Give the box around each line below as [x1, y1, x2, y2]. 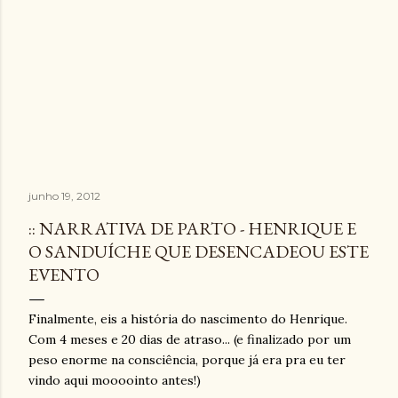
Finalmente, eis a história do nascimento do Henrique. [28, 311, 347, 327]
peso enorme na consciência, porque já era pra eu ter [28, 352, 346, 368]
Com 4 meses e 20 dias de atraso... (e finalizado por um [28, 331, 351, 347]
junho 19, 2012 [28, 189, 100, 203]
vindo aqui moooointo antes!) [28, 372, 201, 388]
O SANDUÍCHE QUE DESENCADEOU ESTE [28, 240, 369, 263]
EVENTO [28, 263, 99, 286]
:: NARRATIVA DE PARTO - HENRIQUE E [28, 217, 356, 240]
